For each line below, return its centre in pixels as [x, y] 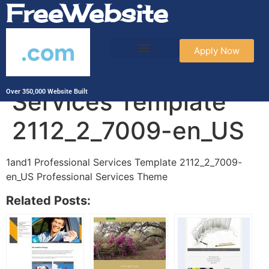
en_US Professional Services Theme [87, 177]
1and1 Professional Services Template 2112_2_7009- [124, 162]
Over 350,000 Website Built [47, 92]
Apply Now [216, 51]
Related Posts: [48, 201]
